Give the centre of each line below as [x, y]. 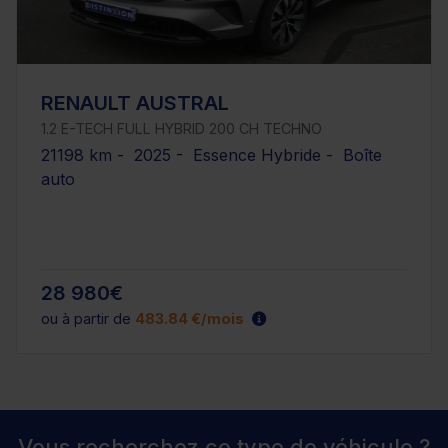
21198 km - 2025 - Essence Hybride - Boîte [211, 155]
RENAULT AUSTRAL [135, 103]
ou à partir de [88, 319]
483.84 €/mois [189, 319]
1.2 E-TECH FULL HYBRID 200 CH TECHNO [181, 129]
